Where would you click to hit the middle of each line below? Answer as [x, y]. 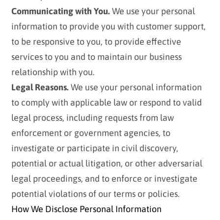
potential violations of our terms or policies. [95, 194]
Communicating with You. [60, 11]
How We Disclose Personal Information [86, 209]
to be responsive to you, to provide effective [96, 42]
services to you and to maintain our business [96, 57]
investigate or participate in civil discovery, [95, 148]
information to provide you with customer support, [108, 27]
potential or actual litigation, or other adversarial [107, 164]
